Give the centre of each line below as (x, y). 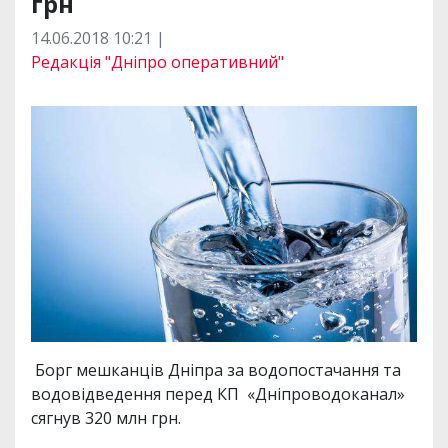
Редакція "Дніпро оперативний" (157, 62)
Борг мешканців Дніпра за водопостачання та (216, 369)
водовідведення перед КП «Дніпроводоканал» (218, 393)
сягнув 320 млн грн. (106, 417)
